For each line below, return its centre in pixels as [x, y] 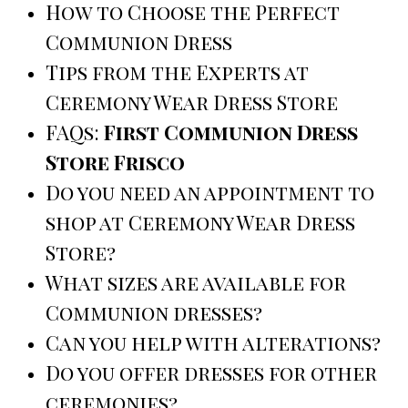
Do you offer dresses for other [211, 373]
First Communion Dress [231, 133]
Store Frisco [115, 163]
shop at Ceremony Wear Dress [200, 223]
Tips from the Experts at [177, 72]
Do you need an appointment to [210, 193]
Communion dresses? [154, 313]
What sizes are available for [196, 283]
